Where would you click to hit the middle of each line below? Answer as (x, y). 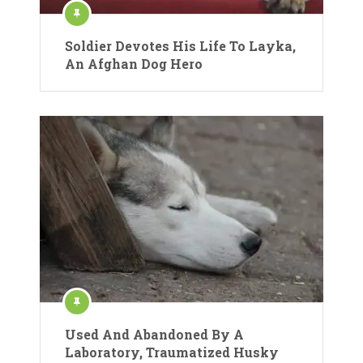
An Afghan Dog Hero (134, 64)
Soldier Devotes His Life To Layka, (180, 46)
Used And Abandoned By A (154, 334)
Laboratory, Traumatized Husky (172, 352)
